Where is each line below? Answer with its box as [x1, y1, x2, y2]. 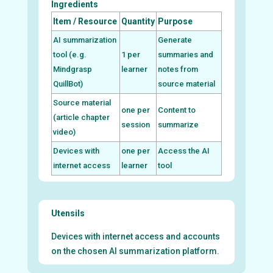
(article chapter [52, 112, 110, 122]
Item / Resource [52, 16, 117, 26]
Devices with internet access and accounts [51, 231, 220, 241]
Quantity [121, 16, 155, 26]
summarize [157, 119, 199, 129]
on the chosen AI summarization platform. [51, 246, 219, 256]
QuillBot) [52, 79, 83, 88]
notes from [157, 64, 198, 74]
